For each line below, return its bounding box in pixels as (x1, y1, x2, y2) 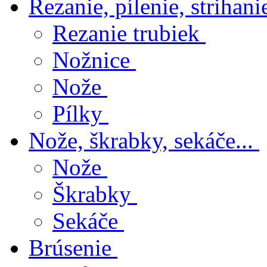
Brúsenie (29, 235, 111, 260)
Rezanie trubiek (52, 20, 200, 46)
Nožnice (52, 47, 130, 73)
